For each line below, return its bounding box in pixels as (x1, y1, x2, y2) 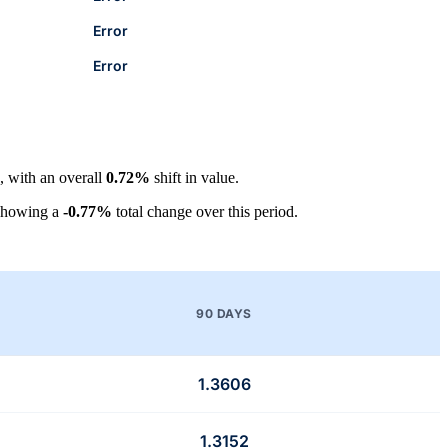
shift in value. (150, 169, 239, 187)
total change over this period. (112, 203, 298, 221)
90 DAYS (196, 305, 252, 321)
